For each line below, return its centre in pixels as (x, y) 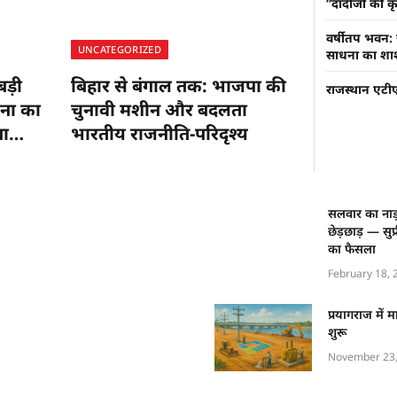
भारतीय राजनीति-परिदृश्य (159, 133)
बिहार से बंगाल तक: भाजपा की (178, 85)
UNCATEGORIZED (120, 49)
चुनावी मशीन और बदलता (159, 109)
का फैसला (351, 248)
